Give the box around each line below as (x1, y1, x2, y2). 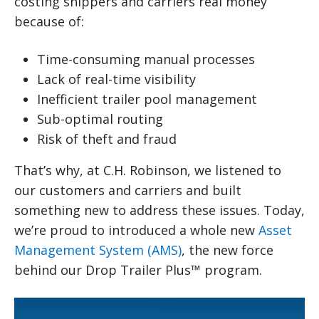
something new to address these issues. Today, (14, 201, 305, 219)
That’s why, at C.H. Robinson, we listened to (14, 161, 281, 179)
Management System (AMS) (14, 241, 182, 258)
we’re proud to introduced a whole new (14, 221, 258, 239)
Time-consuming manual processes (37, 50, 255, 68)
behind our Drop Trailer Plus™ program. (14, 261, 262, 278)
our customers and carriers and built (14, 181, 241, 199)
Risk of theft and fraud (37, 130, 177, 147)
